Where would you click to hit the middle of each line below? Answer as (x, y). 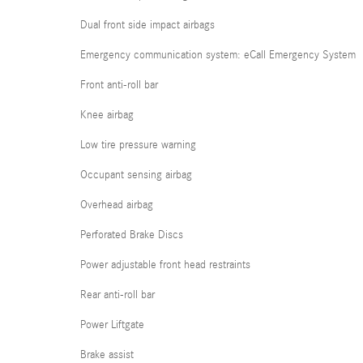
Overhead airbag (117, 205)
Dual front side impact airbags (147, 25)
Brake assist (107, 354)
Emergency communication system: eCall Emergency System (218, 55)
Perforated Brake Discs (132, 235)
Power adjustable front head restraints (165, 265)
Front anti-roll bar (119, 85)
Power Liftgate (112, 325)
